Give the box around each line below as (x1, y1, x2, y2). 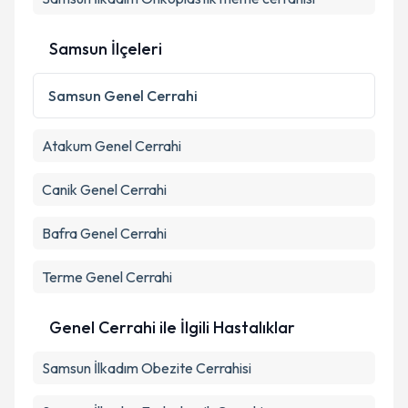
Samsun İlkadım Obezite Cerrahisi (42, 359, 251, 377)
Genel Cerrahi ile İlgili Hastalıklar (49, 317, 295, 338)
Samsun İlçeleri (49, 38, 162, 59)
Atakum (42, 137, 92, 155)
